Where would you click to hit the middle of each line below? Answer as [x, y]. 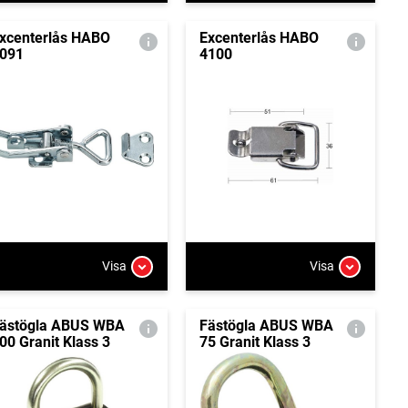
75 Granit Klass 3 [255, 342]
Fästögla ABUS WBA [266, 325]
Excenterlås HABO [259, 38]
